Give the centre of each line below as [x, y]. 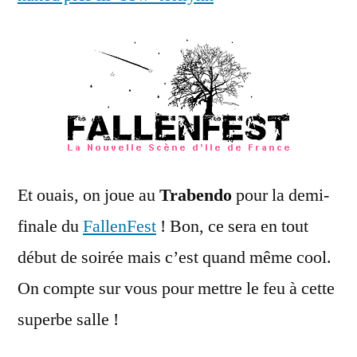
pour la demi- [280, 195]
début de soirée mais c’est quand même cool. [175, 257]
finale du [50, 226]
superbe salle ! [68, 319]
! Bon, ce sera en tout [232, 226]
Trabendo [196, 195]
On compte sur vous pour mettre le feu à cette [176, 288]
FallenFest [120, 226]
